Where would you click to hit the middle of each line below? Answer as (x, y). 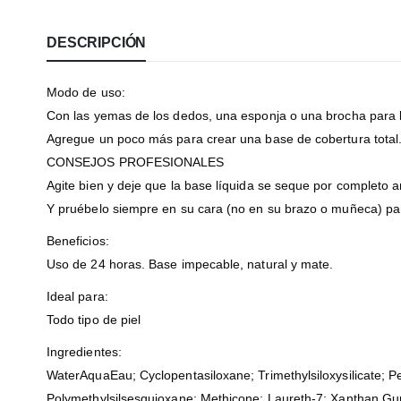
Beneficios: (78, 241)
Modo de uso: (86, 92)
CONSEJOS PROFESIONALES (136, 162)
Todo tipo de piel (94, 320)
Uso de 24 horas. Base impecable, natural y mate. (190, 264)
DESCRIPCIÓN (97, 43)
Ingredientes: (84, 352)
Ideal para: (77, 296)
